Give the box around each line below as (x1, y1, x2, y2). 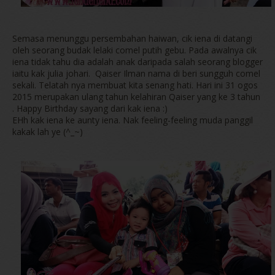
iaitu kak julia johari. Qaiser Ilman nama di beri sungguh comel (12, 68, 260, 80)
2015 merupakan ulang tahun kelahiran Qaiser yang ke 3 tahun (12, 91, 260, 103)
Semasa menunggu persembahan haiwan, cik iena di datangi (12, 33, 252, 45)
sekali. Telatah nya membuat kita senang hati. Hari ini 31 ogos (12, 79, 258, 91)
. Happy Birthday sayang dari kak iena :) (12, 103, 168, 115)
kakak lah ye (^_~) (12, 126, 83, 138)
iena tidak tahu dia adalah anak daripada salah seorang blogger (12, 56, 263, 68)
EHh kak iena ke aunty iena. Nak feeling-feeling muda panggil (12, 114, 253, 126)
